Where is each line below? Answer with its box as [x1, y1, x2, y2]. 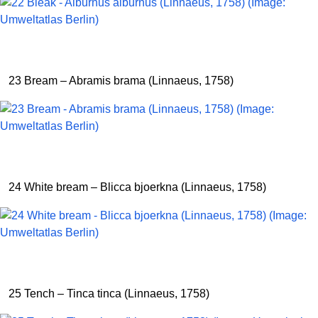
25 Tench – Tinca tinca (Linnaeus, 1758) [9, 287, 209, 300]
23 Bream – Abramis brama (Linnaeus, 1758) [9, 75, 234, 87]
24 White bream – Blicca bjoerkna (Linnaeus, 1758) [9, 181, 266, 193]
